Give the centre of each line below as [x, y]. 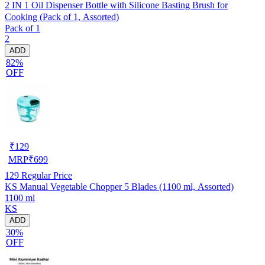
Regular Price [46, 175]
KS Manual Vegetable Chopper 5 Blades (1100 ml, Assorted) [119, 186]
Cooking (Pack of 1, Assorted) [62, 17]
